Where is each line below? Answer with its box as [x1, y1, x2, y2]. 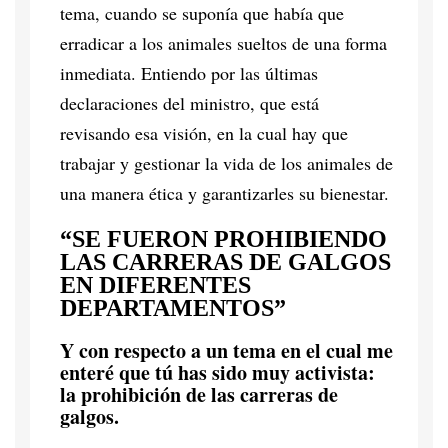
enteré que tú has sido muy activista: [60, 357, 375, 387]
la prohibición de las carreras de [60, 379, 338, 409]
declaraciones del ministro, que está [60, 90, 319, 115]
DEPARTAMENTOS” [60, 294, 286, 321]
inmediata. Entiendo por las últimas [60, 60, 318, 85]
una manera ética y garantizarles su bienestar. [60, 180, 389, 205]
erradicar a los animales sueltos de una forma [60, 30, 387, 55]
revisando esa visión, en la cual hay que [60, 120, 348, 145]
